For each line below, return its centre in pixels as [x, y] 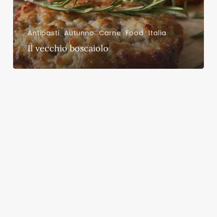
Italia [157, 33]
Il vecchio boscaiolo [68, 48]
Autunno [79, 33]
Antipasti [43, 33]
